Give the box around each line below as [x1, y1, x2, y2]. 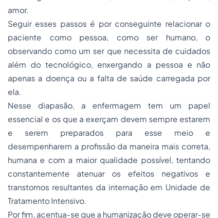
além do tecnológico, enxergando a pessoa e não [8, 59, 210, 70]
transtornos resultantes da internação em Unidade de [8, 182, 210, 192]
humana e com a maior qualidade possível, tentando [8, 155, 210, 165]
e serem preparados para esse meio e [8, 127, 210, 138]
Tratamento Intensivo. [8, 196, 87, 206]
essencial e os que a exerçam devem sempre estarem [8, 114, 210, 124]
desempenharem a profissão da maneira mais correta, [8, 141, 210, 151]
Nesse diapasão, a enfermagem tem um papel [8, 100, 210, 110]
